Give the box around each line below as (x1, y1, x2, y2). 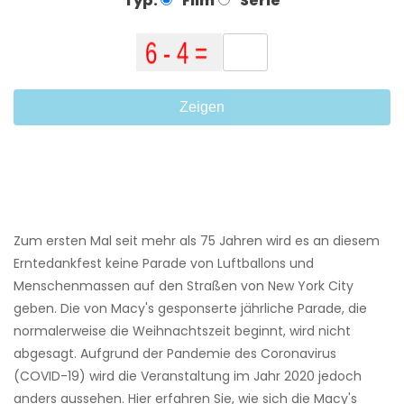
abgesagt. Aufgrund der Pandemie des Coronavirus (14, 344, 336, 363)
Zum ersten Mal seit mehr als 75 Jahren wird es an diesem (14, 232, 380, 251)
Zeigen (179, 99, 225, 115)
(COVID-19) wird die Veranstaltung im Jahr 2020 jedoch (14, 367, 362, 386)
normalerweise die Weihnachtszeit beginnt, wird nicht (14, 322, 351, 341)
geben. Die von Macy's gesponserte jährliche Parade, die (14, 299, 367, 318)
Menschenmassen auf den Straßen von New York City (14, 277, 353, 296)
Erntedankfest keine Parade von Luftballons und (14, 254, 314, 273)
